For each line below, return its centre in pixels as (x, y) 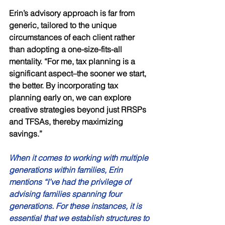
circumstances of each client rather (73, 37)
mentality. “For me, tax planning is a (73, 62)
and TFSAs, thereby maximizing (67, 122)
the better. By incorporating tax (65, 86)
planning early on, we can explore (71, 98)
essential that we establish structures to (80, 218)
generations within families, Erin (67, 170)
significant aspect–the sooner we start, (79, 74)
